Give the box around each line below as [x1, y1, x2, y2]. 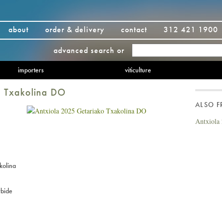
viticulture [124, 65, 151, 74]
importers [17, 65, 44, 74]
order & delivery [45, 24, 105, 35]
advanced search [54, 45, 114, 55]
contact [121, 24, 147, 35]
